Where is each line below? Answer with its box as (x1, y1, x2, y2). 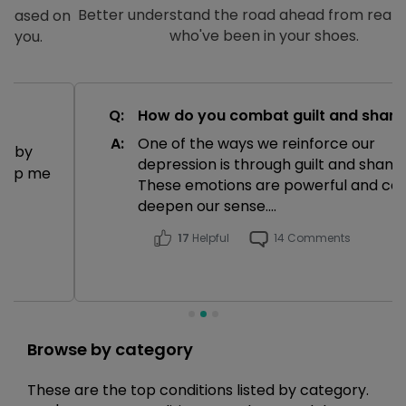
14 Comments (213, 230, 291, 246)
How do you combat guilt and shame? (77, 105, 361, 126)
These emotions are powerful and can (77, 175, 349, 196)
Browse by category (27, 338, 193, 361)
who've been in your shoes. (108, 25, 298, 46)
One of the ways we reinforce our (77, 133, 315, 154)
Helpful (129, 230, 169, 246)
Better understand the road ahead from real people (17, 5, 389, 25)
